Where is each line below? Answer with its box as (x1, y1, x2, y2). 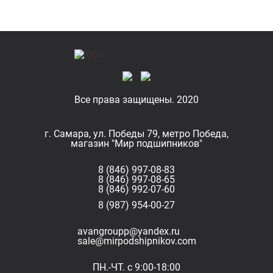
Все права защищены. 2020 (74, 94, 199, 105)
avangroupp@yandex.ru (77, 225, 180, 237)
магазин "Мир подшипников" (71, 138, 202, 149)
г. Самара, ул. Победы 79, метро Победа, (44, 128, 229, 140)
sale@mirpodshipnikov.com (77, 235, 196, 247)
